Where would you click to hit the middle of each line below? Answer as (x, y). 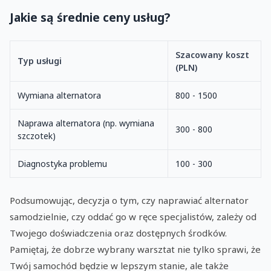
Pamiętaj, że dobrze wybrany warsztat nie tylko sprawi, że (135, 249)
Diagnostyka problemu (62, 163)
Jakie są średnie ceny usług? (90, 17)
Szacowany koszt (212, 54)
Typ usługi (40, 60)
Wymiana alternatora (59, 95)
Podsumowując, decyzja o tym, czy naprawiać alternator (129, 200)
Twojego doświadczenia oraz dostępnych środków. (118, 233)
